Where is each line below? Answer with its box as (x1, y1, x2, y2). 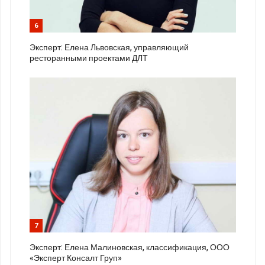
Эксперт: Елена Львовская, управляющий (30, 41, 189, 54)
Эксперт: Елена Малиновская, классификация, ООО (30, 241, 230, 254)
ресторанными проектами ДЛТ (30, 51, 148, 64)
